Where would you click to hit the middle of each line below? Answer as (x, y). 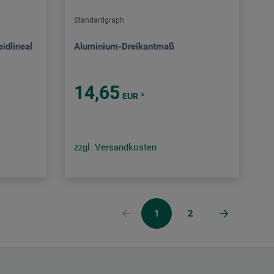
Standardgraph (99, 20)
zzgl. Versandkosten (115, 148)
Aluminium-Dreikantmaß (124, 47)
